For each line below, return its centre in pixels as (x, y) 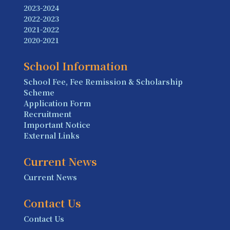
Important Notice (57, 125)
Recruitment (47, 114)
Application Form (57, 103)
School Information (76, 66)
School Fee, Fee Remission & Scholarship (103, 82)
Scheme (39, 92)
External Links (52, 136)
